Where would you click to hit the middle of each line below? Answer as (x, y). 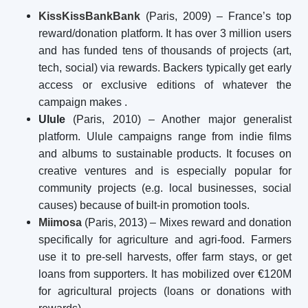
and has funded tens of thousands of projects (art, (165, 51)
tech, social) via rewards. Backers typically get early (165, 68)
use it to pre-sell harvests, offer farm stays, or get (165, 257)
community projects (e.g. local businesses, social (165, 188)
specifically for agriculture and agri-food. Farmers (165, 240)
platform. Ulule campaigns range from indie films (165, 136)
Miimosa (60, 222)
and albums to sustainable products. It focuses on (165, 154)
